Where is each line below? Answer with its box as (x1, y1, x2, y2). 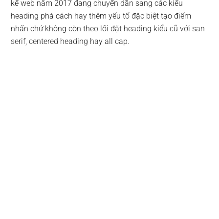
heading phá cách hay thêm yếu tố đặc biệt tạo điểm (11, 11, 192, 21)
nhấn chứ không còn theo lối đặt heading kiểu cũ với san (11, 24, 205, 34)
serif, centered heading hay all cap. (11, 37, 130, 46)
